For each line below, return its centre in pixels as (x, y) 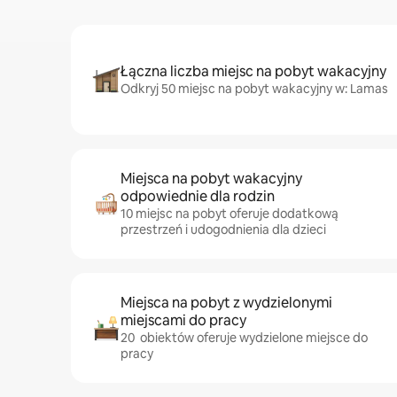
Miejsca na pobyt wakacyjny (211, 179)
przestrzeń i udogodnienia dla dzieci (223, 230)
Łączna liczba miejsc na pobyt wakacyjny (253, 71)
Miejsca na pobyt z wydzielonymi (226, 303)
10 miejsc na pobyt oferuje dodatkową (230, 214)
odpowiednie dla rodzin (198, 196)
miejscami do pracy (183, 320)
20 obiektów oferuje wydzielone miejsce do (244, 338)
